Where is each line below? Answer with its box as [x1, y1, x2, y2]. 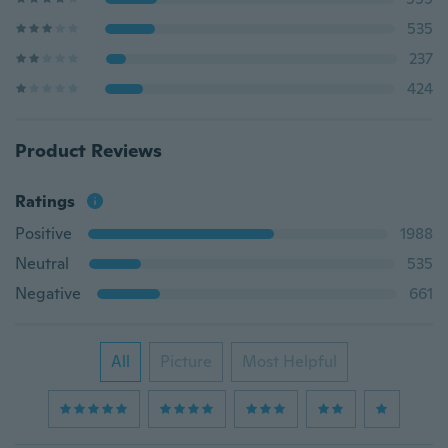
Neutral [15, 253, 69, 274]
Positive [15, 223, 72, 244]
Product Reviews [15, 139, 162, 162]
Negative [15, 283, 81, 304]
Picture [160, 351, 212, 372]
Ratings [15, 191, 75, 212]
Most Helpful [242, 351, 337, 372]
